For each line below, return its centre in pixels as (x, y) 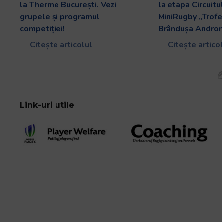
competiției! (42, 28)
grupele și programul (60, 17)
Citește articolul (60, 44)
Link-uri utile (47, 105)
